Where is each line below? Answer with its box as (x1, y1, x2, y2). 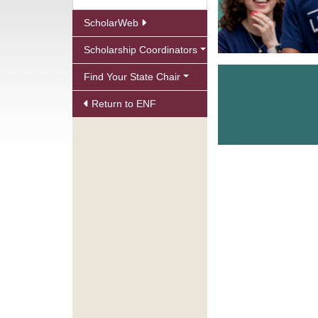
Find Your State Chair (84, 71, 180, 82)
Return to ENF (89, 98, 156, 109)
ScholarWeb (84, 17, 141, 28)
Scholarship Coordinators (84, 44, 197, 55)
